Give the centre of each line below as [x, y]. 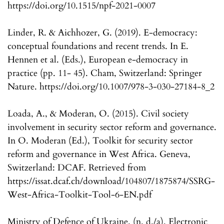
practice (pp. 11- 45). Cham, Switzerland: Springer [105, 73]
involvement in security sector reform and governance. [112, 127]
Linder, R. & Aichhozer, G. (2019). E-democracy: [102, 33]
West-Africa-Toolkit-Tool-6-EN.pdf [79, 195]
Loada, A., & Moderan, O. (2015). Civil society [98, 114]
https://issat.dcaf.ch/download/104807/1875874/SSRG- [111, 181]
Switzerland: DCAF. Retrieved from [77, 168]
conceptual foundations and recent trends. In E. [98, 46]
